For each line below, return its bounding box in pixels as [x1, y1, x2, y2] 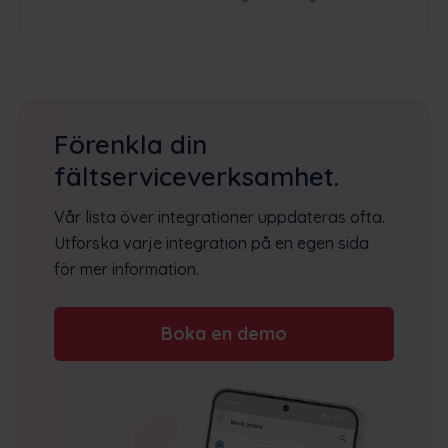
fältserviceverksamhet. [54, 159, 339, 193]
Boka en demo [161, 321, 287, 345]
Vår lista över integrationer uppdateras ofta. [54, 206, 385, 227]
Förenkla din [54, 127, 207, 161]
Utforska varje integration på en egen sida [54, 232, 369, 253]
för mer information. [54, 258, 199, 279]
